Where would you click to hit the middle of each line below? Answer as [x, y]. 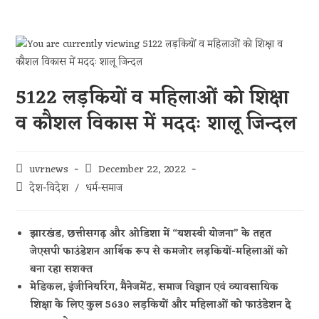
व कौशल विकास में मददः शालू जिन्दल [156, 124]
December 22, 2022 [142, 169]
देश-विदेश [49, 188]
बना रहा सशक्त [62, 270]
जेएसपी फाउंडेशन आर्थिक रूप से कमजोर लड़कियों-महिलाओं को [159, 252]
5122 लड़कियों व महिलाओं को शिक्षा [153, 98]
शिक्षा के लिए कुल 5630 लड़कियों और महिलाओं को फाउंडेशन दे [161, 305]
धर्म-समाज [104, 188]
